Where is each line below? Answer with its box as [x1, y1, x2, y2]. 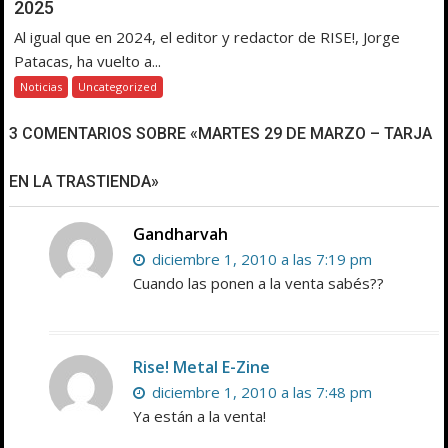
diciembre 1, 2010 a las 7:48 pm [148, 382, 373, 403]
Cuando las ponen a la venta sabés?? [133, 273, 385, 294]
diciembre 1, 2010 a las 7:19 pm [148, 249, 373, 270]
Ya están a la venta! [133, 406, 267, 427]
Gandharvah [133, 223, 229, 246]
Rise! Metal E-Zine [133, 356, 271, 379]
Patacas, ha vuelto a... [14, 51, 162, 72]
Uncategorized [78, 79, 158, 95]
